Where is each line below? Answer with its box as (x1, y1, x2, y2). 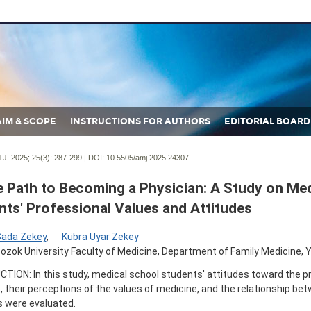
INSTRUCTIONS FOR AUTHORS (70, 116, 210, 127)
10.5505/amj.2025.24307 (106, 153, 189, 162)
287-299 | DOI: (51, 153, 106, 162)
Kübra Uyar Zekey (61, 231, 139, 243)
